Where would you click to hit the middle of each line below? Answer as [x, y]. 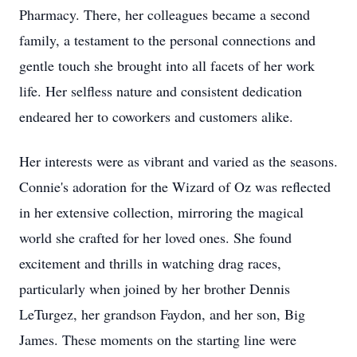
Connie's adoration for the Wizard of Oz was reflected [175, 186]
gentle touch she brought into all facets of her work [167, 65]
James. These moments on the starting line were [158, 339]
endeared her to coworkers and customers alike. [156, 116]
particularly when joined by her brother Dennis [155, 288]
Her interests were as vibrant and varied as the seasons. [178, 161]
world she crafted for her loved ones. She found [155, 237]
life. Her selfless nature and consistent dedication [161, 91]
